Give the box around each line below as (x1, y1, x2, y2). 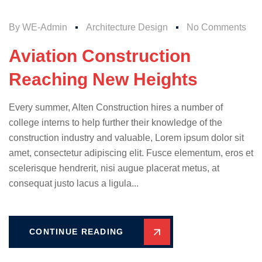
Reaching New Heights (9, 70, 198, 89)
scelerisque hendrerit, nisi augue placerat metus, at (9, 163, 219, 173)
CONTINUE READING (29, 227, 124, 236)
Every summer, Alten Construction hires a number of (9, 102, 223, 112)
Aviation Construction (9, 46, 191, 65)
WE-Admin (22, 22, 67, 32)
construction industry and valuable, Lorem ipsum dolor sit (9, 133, 244, 143)
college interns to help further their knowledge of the (9, 118, 222, 127)
